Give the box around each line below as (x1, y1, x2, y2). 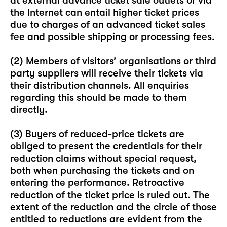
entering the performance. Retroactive (10, 177, 184, 188)
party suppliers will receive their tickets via (10, 67, 203, 79)
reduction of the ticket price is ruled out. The (10, 189, 210, 201)
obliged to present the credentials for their (10, 140, 202, 152)
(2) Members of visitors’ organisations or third (10, 55, 216, 67)
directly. (10, 104, 48, 116)
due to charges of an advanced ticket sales (10, 19, 205, 30)
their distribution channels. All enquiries (10, 80, 189, 91)
